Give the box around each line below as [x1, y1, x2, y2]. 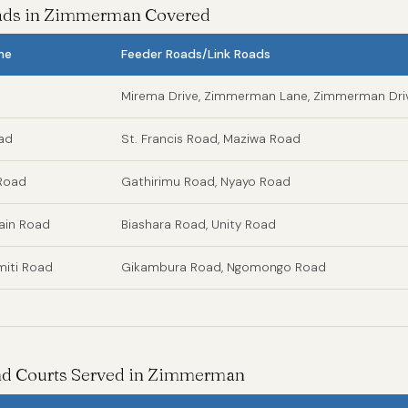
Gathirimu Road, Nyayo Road [121, 174, 291, 190]
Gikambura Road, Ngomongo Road [121, 260, 326, 276]
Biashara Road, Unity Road [121, 217, 276, 233]
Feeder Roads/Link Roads [121, 46, 270, 63]
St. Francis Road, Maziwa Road [121, 131, 301, 148]
